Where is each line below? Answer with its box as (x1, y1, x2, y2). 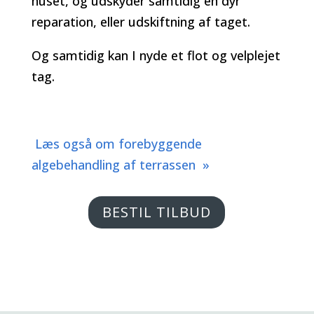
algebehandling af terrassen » (31, 156, 210, 174)
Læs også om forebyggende (31, 135, 202, 153)
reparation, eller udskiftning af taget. (31, 13, 250, 31)
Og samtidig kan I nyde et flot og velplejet (31, 47, 280, 64)
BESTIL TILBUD (102, 203, 212, 222)
